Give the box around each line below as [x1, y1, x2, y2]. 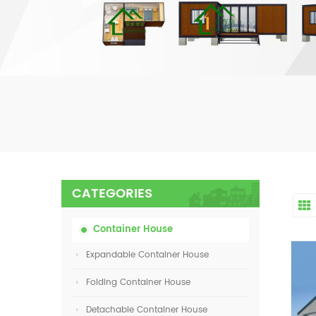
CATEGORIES [72, 183, 152, 204]
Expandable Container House [86, 248, 209, 262]
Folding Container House [86, 276, 190, 289]
